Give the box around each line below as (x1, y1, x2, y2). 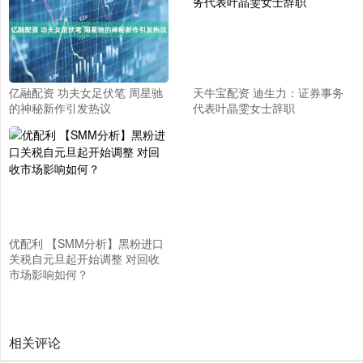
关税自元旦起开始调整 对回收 (9, 250, 160, 267)
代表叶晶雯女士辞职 (192, 100, 295, 117)
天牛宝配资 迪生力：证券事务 (192, 84, 344, 101)
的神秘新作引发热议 (9, 100, 111, 117)
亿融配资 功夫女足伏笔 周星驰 (9, 84, 163, 101)
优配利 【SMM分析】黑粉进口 (9, 234, 164, 251)
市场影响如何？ (9, 265, 88, 282)
